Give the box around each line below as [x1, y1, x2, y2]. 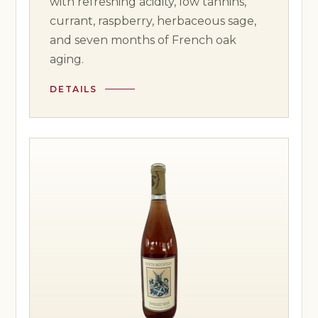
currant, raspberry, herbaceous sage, [50, 13, 257, 28]
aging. [50, 52, 84, 66]
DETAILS [50, 83, 97, 94]
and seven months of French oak [50, 33, 237, 47]
